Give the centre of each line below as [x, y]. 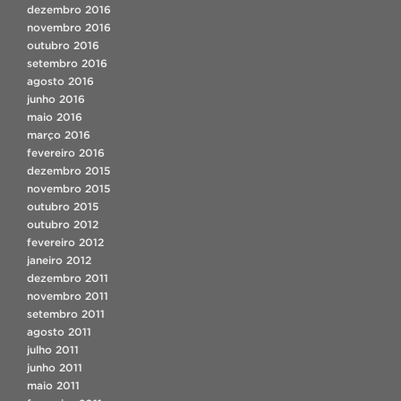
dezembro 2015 [68, 170]
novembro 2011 [68, 295]
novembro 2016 [69, 27]
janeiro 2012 [59, 260]
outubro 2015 [63, 206]
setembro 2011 [66, 313]
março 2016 [59, 134]
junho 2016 [56, 98]
